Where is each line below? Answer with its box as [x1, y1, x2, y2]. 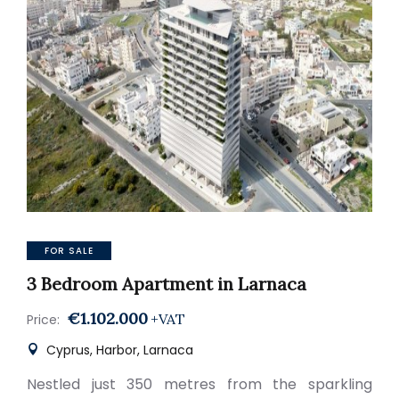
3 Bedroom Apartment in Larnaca [27, 273, 306, 295]
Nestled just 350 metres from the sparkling [27, 374, 372, 395]
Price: [27, 311, 60, 329]
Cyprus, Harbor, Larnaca [43, 341, 193, 359]
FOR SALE [45, 244, 94, 257]
